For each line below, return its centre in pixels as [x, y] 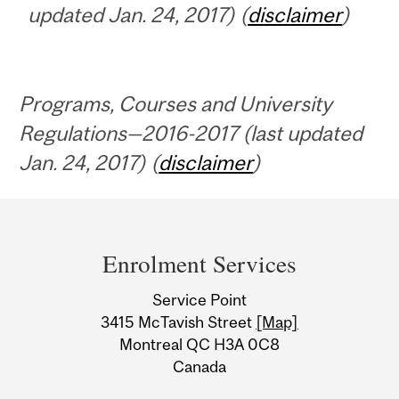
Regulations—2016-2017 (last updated [191, 134]
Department [94, 220]
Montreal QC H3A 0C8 [199, 345]
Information [94, 324]
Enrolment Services [199, 263]
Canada [199, 367]
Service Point [199, 300]
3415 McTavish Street [178, 322]
